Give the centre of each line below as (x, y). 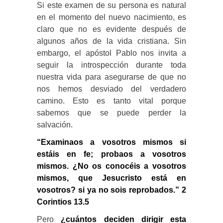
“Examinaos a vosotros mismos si (111, 142)
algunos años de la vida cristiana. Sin (111, 41)
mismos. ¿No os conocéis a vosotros (111, 166)
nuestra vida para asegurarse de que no (111, 77)
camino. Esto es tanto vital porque (111, 101)
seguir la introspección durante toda (111, 65)
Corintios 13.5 (63, 202)
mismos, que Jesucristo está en (111, 178)
